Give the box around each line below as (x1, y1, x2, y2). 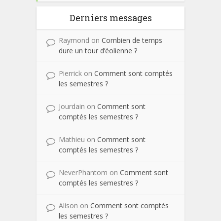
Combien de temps (102, 36, 162, 45)
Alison (59, 201, 80, 211)
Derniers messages (69, 12, 152, 24)
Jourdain (59, 102, 87, 111)
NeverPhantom (59, 168, 110, 178)
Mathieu (59, 135, 87, 145)
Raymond (59, 36, 91, 45)
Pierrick (59, 69, 84, 78)
